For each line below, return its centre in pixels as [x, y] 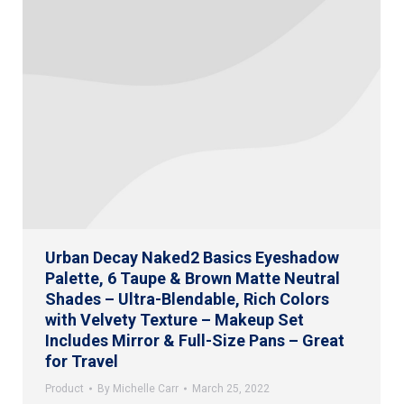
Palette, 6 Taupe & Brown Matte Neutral [193, 278]
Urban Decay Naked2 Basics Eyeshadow [192, 257]
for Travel [82, 361]
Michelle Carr [146, 388]
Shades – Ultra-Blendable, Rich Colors [187, 298]
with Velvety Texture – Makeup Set [174, 319]
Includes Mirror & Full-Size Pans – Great [195, 340]
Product [64, 388]
